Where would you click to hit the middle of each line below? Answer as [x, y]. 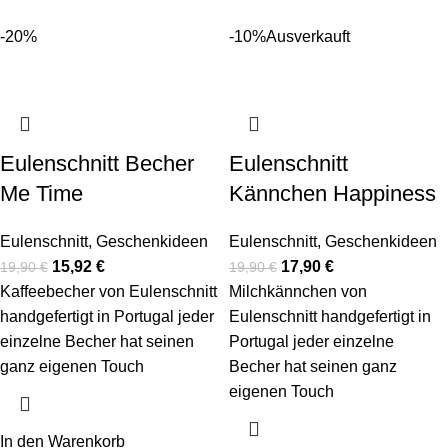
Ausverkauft [308, 36]
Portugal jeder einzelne [311, 341]
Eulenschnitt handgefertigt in [330, 316]
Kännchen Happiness [332, 193]
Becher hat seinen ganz [313, 366]
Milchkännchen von [298, 291]
